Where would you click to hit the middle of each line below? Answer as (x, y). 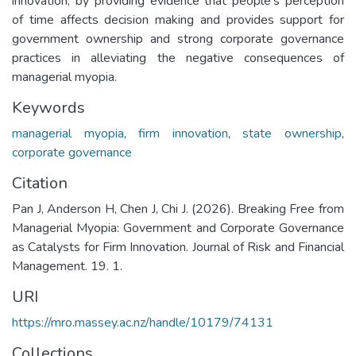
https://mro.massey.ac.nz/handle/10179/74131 (143, 322)
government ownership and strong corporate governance (178, 39)
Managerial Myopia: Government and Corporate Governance (178, 228)
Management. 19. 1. (67, 266)
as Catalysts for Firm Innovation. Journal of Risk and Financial (178, 247)
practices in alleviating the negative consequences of (178, 58)
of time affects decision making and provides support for (178, 19)
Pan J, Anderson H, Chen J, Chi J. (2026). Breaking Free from (178, 209)
